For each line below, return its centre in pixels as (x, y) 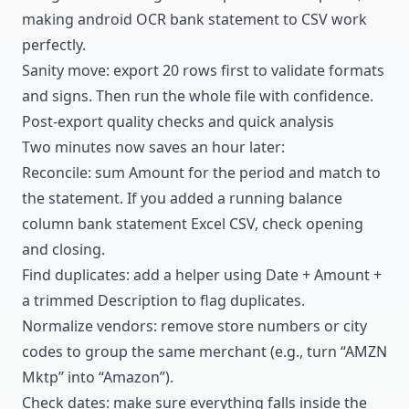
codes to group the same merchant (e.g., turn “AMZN (204, 351)
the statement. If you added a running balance (182, 198)
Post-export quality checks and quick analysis (178, 121)
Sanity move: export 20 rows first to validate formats (203, 70)
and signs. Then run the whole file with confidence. (198, 95)
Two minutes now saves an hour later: (153, 147)
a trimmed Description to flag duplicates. (163, 300)
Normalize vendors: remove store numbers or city (194, 325)
